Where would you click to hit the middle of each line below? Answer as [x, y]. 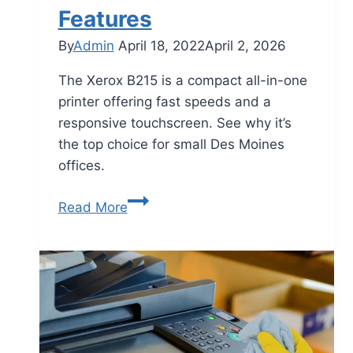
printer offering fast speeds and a [164, 101]
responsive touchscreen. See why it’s [175, 123]
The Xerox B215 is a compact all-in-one [182, 80]
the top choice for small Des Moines [171, 144]
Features [105, 19]
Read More [93, 207]
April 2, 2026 [245, 45]
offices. [81, 165]
